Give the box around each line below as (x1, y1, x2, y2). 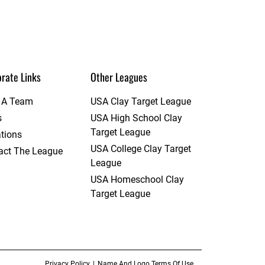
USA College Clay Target (90, 143, 191, 154)
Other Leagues (90, 69, 147, 85)
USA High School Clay (90, 112, 182, 124)
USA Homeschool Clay (90, 173, 184, 185)
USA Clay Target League (90, 95, 191, 107)
